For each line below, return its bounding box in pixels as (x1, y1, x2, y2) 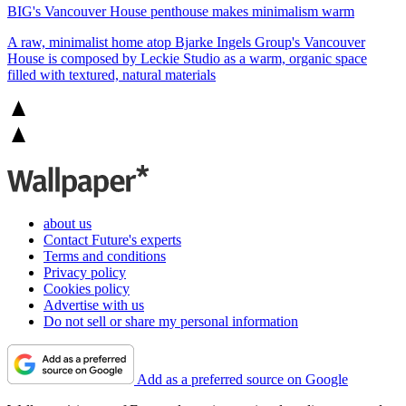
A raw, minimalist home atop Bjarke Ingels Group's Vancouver (7, 34, 365, 51)
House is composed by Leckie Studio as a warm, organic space (7, 51, 367, 67)
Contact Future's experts (43, 232, 181, 248)
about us (43, 216, 92, 232)
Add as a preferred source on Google (137, 372, 348, 388)
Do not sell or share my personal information (43, 314, 298, 330)
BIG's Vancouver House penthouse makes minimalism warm (7, 4, 354, 20)
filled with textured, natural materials (7, 67, 216, 83)
